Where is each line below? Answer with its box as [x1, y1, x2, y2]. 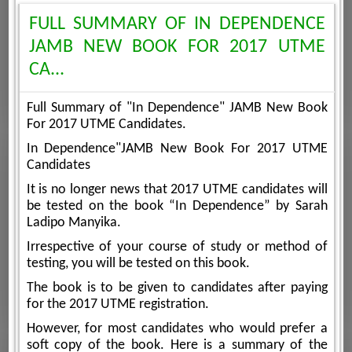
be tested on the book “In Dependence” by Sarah [26, 199, 328, 213]
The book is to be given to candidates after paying [26, 280, 328, 295]
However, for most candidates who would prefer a [26, 321, 328, 335]
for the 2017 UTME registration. [26, 297, 209, 311]
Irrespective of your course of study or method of [26, 240, 328, 254]
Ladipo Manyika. [26, 215, 121, 229]
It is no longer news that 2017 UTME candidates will [26, 182, 328, 196]
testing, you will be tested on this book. [26, 256, 250, 270]
